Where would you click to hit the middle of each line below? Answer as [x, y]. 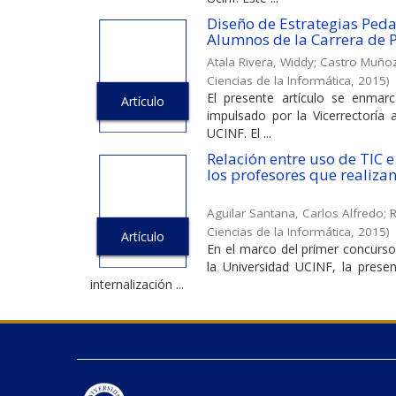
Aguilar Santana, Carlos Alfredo [295, 213]
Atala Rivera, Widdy [260, 61]
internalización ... [137, 284]
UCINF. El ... [239, 133]
